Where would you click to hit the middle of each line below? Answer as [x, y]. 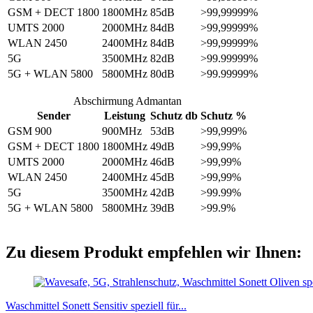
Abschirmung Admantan [127, 101]
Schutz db [174, 115]
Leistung [125, 115]
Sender [53, 115]
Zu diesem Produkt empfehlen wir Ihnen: [154, 252]
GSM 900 [30, 131]
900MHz [122, 131]
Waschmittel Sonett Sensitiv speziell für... [96, 305]
